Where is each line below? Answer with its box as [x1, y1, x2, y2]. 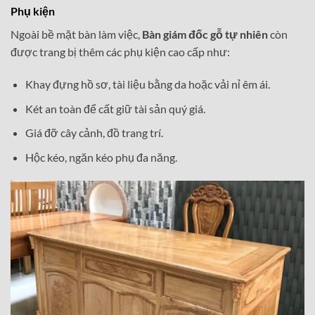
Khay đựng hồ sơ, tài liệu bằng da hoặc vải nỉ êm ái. [25, 77, 270, 91]
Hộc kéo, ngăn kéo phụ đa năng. [25, 150, 177, 164]
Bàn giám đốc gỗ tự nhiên [142, 27, 268, 41]
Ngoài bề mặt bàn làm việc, [11, 27, 142, 41]
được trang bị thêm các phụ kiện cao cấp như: [11, 45, 230, 59]
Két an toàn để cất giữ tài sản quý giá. [25, 101, 205, 115]
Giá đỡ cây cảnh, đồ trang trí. [25, 126, 163, 140]
